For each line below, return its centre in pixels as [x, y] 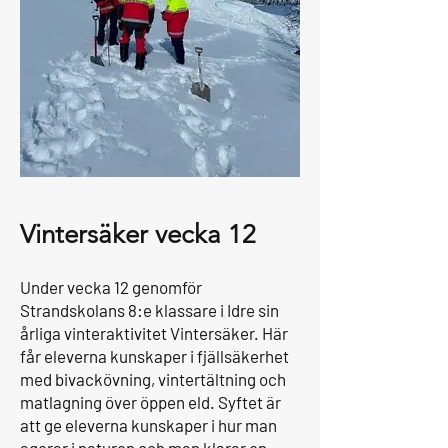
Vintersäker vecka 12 [138, 234]
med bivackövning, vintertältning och [153, 379]
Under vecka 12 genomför [111, 287]
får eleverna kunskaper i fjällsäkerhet [154, 356]
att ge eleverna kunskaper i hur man [148, 425]
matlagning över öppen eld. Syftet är [150, 402]
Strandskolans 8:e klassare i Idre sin [149, 310]
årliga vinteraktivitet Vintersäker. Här [154, 333]
